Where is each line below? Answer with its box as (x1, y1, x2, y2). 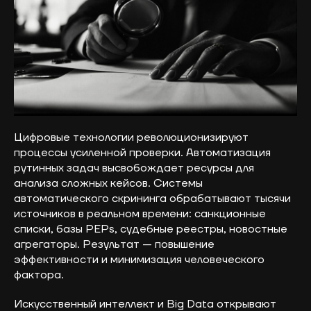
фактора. (14, 267, 64, 282)
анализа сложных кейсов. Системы (14, 176, 203, 190)
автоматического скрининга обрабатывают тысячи (14, 191, 291, 205)
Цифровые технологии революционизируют (14, 130, 249, 144)
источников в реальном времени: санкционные (14, 206, 266, 221)
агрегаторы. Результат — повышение (14, 237, 215, 251)
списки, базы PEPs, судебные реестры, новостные (14, 221, 287, 236)
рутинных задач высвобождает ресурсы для (14, 160, 254, 175)
